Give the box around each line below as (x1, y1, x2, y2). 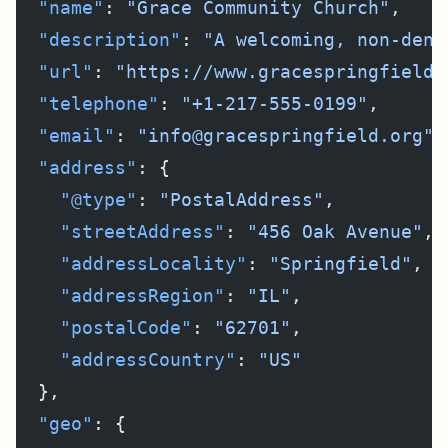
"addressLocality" (16, 253, 247, 274)
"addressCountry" (16, 349, 236, 370)
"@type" (16, 189, 137, 210)
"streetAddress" (16, 221, 225, 242)
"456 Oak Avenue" (247, 221, 423, 242)
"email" (16, 125, 115, 146)
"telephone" (16, 93, 159, 114)
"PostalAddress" (159, 189, 324, 210)
